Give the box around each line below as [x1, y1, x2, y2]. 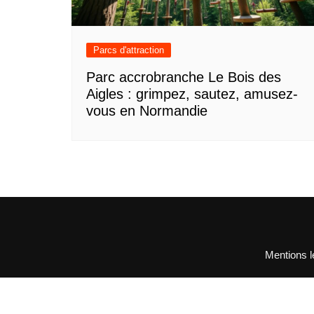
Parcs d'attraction [93, 44, 164, 55]
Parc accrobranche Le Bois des [86, 69, 281, 85]
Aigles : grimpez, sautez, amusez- [86, 86, 298, 102]
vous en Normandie [86, 102, 207, 118]
